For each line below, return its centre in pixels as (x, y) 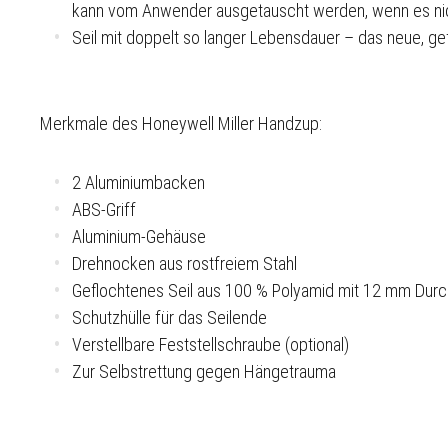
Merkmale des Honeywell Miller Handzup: (181, 123)
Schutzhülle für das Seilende (169, 317)
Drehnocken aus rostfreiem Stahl (184, 263)
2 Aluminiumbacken (138, 182)
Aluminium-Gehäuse (139, 236)
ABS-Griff (104, 209)
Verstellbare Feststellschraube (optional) (210, 344)
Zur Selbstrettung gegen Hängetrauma (204, 371)
